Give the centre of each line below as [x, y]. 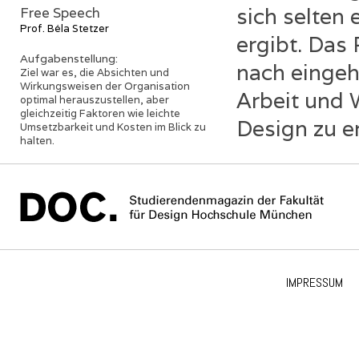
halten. [37, 141]
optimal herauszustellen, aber [95, 100]
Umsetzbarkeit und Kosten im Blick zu [113, 127]
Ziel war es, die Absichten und [95, 73]
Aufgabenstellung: [71, 58]
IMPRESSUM [314, 282]
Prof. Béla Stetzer [65, 28]
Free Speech [60, 13]
